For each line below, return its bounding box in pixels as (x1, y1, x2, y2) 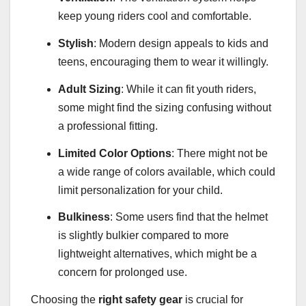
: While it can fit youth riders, (121, 83, 256, 95)
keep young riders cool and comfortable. (58, 10, 251, 23)
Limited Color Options (58, 147, 171, 159)
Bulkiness (58, 211, 110, 223)
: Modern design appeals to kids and (94, 37, 268, 49)
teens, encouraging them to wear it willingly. (58, 55, 268, 68)
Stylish (58, 37, 94, 49)
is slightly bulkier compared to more (58, 229, 229, 242)
